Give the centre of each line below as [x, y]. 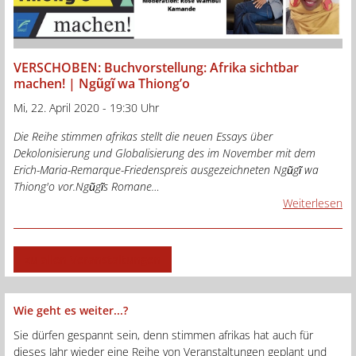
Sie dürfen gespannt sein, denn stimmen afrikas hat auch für [163, 335]
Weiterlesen [313, 203]
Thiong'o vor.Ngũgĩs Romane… [87, 186]
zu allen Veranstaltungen [93, 259]
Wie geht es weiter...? [71, 310]
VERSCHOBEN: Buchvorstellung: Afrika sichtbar [156, 67]
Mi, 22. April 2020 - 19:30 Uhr [86, 107]
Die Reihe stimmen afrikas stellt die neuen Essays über [143, 136]
